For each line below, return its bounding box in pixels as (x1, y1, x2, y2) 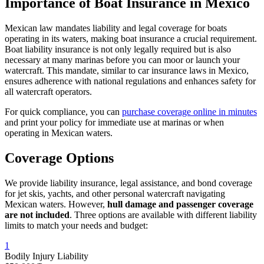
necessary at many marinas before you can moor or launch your (5, 54, 240, 65)
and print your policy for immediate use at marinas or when (5, 117, 224, 127)
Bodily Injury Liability (5, 250, 88, 261)
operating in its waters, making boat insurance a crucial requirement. (5, 33, 257, 44)
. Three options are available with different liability (70, 209, 257, 220)
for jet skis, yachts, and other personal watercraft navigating (5, 188, 225, 199)
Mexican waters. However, (5, 199, 107, 209)
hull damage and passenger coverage (107, 199, 253, 209)
